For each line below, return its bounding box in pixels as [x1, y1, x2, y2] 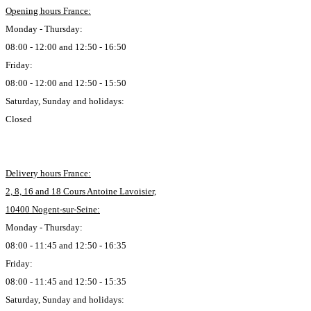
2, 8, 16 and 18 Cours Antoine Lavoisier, [6, 186, 156, 196]
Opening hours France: [6, 6, 91, 16]
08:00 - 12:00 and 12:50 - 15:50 [6, 78, 126, 88]
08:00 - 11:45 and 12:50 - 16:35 [6, 240, 126, 251]
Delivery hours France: [6, 168, 91, 178]
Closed [6, 114, 32, 124]
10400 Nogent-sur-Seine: [6, 204, 100, 215]
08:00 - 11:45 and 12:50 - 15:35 [6, 276, 126, 287]
